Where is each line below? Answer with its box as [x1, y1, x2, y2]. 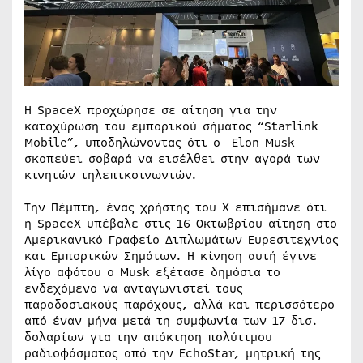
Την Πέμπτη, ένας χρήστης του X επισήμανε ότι [24, 198, 327, 216]
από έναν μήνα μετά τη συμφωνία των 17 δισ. [24, 311, 318, 330]
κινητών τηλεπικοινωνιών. [24, 165, 197, 184]
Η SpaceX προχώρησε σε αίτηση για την [24, 100, 277, 119]
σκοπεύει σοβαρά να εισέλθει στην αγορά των [24, 149, 320, 168]
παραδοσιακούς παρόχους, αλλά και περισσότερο [24, 295, 335, 314]
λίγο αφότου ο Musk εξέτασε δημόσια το [24, 263, 280, 281]
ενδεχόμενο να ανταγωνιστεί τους [24, 279, 243, 297]
